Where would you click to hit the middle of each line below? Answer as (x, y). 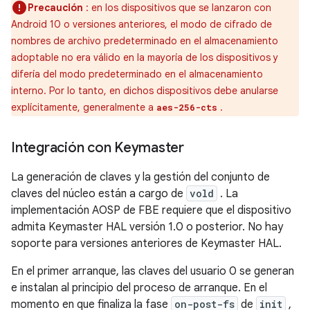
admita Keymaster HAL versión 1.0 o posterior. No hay (147, 227)
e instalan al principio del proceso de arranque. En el (139, 288)
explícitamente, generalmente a (84, 107)
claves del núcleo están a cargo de (99, 194)
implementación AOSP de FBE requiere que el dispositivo (151, 210)
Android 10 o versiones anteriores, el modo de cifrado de (142, 24)
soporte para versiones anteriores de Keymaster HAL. (146, 244)
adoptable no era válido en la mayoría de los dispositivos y (145, 57)
